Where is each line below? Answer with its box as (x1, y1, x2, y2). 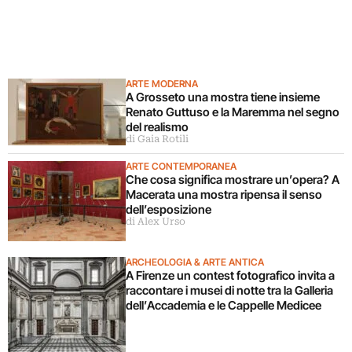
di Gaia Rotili (126, 133, 189, 145)
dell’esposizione (126, 201, 214, 217)
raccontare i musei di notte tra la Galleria (126, 282, 333, 298)
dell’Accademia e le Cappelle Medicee (126, 297, 324, 313)
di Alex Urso (126, 215, 185, 227)
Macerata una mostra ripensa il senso (126, 186, 322, 202)
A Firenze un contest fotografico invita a (126, 267, 335, 283)
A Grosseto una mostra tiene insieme (126, 89, 320, 104)
